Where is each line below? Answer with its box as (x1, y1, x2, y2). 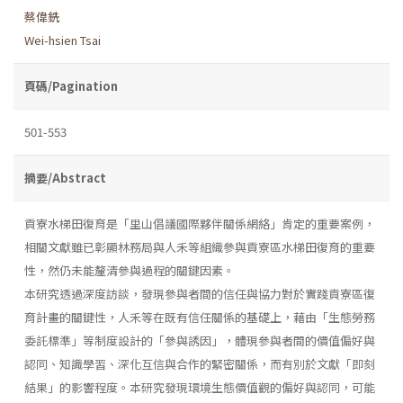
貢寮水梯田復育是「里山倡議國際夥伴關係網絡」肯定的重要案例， (24, 214, 375, 232)
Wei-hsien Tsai (24, 31, 101, 49)
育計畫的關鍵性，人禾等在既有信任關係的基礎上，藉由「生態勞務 (24, 308, 375, 326)
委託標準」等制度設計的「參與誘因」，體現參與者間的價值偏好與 (24, 331, 375, 349)
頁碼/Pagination (24, 76, 118, 94)
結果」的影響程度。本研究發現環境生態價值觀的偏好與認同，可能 (24, 378, 375, 396)
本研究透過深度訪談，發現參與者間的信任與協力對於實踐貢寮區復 (24, 284, 375, 302)
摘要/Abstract (24, 168, 106, 186)
